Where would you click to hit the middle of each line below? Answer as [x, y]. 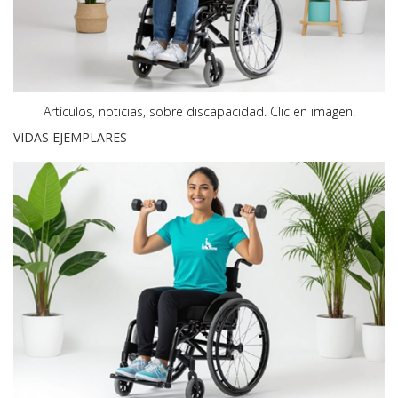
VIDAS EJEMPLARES [70, 137]
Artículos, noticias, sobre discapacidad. [156, 111]
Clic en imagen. [312, 111]
